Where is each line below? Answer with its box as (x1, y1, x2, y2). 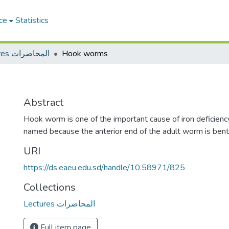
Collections (24, 180, 76, 194)
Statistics (15, 15, 49, 26)
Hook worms (62, 48, 108, 59)
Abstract (24, 96, 63, 109)
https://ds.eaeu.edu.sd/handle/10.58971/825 (24, 162, 185, 173)
